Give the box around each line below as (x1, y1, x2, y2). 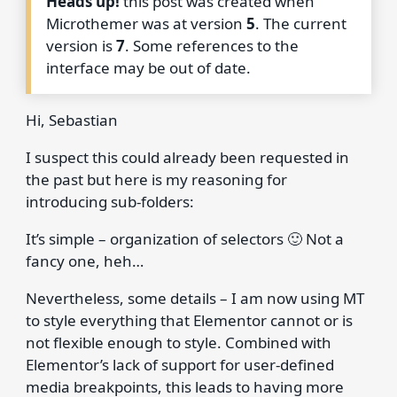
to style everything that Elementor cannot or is (25, 310, 353, 331)
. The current (255, 13, 347, 34)
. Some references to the (125, 35, 300, 56)
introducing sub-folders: (25, 191, 194, 212)
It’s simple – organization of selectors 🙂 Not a (25, 229, 344, 249)
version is (46, 35, 117, 56)
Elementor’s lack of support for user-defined (25, 354, 334, 375)
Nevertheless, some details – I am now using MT (25, 288, 364, 308)
